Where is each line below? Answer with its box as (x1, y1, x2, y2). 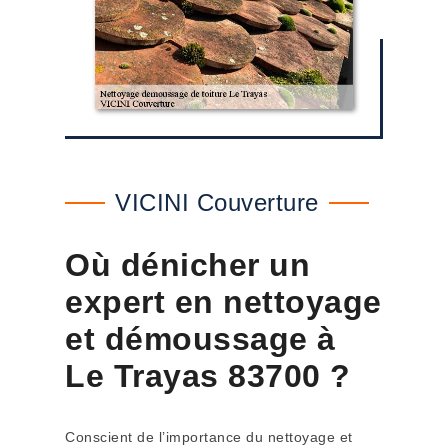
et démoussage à (65, 321, 336, 357)
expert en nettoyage (65, 284, 382, 320)
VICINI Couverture (115, 189, 319, 216)
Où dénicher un (65, 247, 310, 283)
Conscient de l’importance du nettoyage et (65, 429, 353, 445)
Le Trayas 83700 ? (65, 358, 351, 394)
